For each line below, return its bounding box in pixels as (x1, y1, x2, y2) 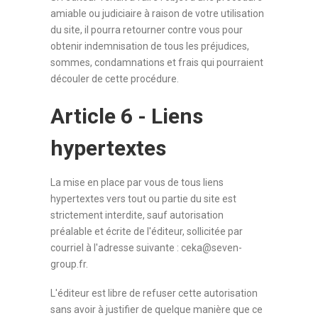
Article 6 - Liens (50, 104, 204, 128)
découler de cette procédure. (50, 73, 180, 84)
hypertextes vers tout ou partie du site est (50, 193, 237, 204)
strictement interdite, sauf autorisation (50, 209, 224, 221)
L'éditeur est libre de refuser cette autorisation (50, 287, 258, 299)
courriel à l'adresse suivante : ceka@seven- (50, 242, 243, 253)
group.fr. (50, 258, 89, 270)
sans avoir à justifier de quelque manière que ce (50, 304, 263, 315)
